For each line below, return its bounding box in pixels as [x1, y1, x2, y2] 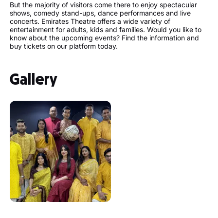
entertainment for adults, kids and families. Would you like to [10, 25, 201, 34]
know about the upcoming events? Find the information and [10, 34, 199, 42]
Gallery [10, 70, 57, 89]
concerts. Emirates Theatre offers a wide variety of [10, 17, 170, 25]
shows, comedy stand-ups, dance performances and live [10, 9, 191, 17]
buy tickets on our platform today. [10, 42, 118, 50]
